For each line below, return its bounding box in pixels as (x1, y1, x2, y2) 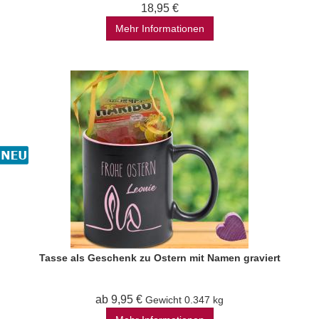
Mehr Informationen (115, 23, 204, 34)
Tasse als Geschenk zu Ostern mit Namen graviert (38, 252, 281, 263)
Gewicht (145, 294, 182, 305)
